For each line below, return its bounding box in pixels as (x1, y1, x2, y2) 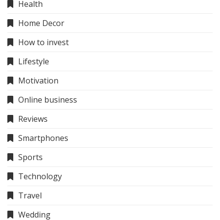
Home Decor (18, 18, 64, 29)
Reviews (18, 113, 48, 125)
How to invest (18, 37, 69, 48)
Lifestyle (18, 56, 49, 67)
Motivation (18, 75, 58, 86)
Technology (18, 171, 62, 182)
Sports (18, 152, 43, 163)
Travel (18, 190, 42, 201)
